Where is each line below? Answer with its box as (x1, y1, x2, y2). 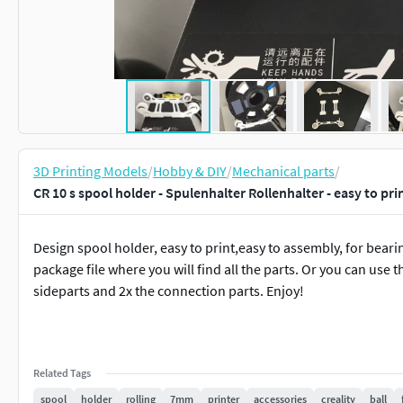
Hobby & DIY (153, 162, 227, 180)
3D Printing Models (33, 162, 148, 180)
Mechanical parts (232, 162, 335, 180)
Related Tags (33, 366, 91, 380)
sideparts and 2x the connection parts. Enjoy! (33, 282, 304, 300)
